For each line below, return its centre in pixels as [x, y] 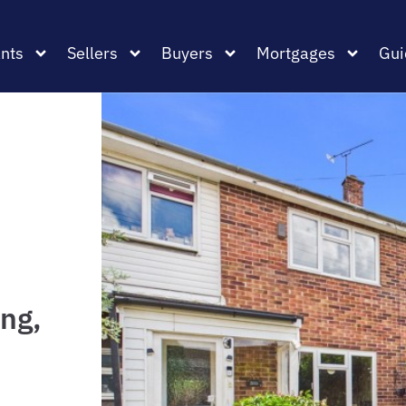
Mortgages [296, 53]
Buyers [187, 53]
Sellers [92, 53]
